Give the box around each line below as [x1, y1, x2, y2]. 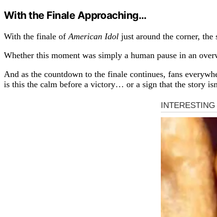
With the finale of [4, 31, 68, 41]
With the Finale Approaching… [4, 9, 147, 21]
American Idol [68, 31, 119, 41]
